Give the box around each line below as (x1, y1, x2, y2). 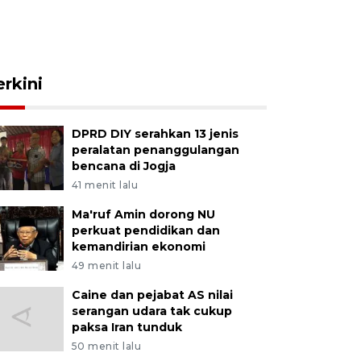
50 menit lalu (71, 340, 142, 352)
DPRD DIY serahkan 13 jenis (71, 127, 239, 141)
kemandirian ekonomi (71, 239, 205, 254)
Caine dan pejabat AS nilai (71, 288, 233, 302)
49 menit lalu (71, 259, 142, 272)
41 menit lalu (71, 179, 139, 191)
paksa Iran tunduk (71, 320, 182, 334)
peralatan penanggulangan (71, 143, 239, 157)
